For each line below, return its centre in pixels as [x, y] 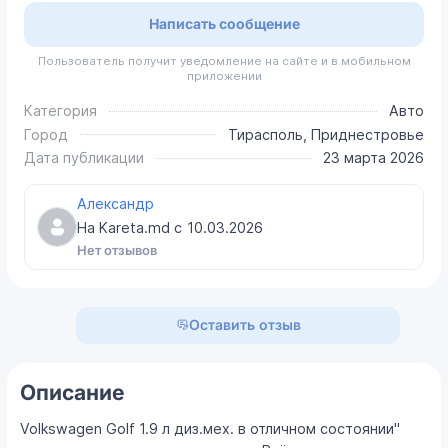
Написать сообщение [224, 24]
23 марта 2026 [373, 158]
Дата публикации [84, 158]
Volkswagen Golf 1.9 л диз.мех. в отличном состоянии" [210, 429]
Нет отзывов [116, 250]
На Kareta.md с [131, 227]
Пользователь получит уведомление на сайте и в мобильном [224, 61]
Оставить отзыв [244, 324]
